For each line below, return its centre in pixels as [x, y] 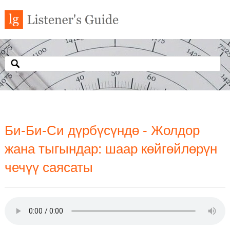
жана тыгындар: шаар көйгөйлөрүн [111, 149]
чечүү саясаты [49, 167]
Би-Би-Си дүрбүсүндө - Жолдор [102, 130]
